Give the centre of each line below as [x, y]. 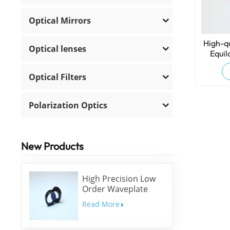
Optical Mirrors [60, 20]
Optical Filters [58, 77]
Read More [101, 204]
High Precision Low [119, 179]
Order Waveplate [115, 189]
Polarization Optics [68, 105]
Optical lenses [58, 49]
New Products [53, 146]
